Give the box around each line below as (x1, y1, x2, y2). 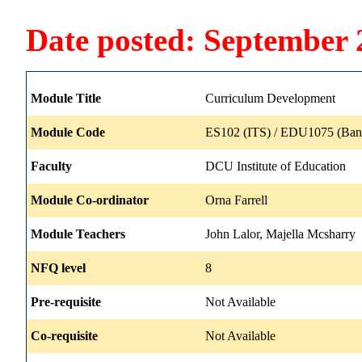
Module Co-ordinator (31, 192, 149, 207)
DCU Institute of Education (205, 158, 346, 173)
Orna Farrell (205, 192, 267, 207)
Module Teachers (31, 226, 125, 241)
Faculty (31, 158, 72, 173)
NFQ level (31, 260, 86, 275)
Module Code (31, 124, 105, 139)
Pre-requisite (31, 294, 101, 309)
